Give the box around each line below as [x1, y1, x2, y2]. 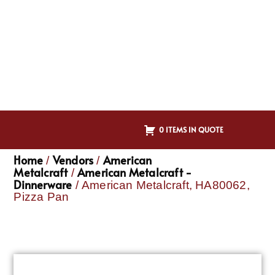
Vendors [52, 152, 94, 168]
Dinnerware [14, 177, 72, 193]
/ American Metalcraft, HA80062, [72, 179, 250, 192]
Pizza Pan [14, 190, 69, 204]
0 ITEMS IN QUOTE [159, 124, 223, 134]
